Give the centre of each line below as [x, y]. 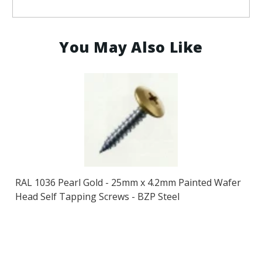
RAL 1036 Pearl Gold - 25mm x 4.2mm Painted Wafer [128, 182]
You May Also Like [131, 46]
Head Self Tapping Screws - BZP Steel [97, 196]
